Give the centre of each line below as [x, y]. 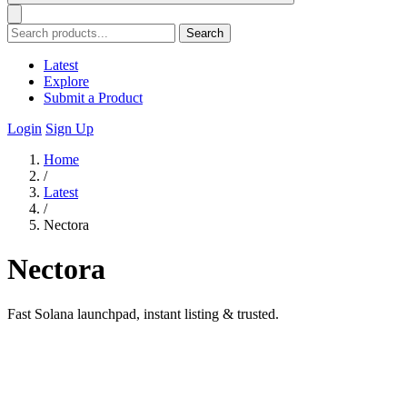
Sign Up [69, 129]
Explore [66, 81]
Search [205, 33]
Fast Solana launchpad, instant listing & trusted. [143, 313]
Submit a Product [93, 98]
